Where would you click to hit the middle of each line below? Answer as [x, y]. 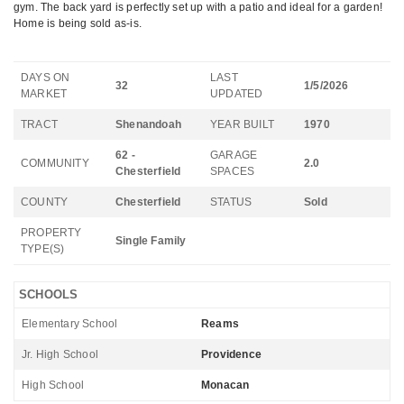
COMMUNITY [55, 163]
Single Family [151, 241]
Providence [231, 354]
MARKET [44, 94]
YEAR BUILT [242, 124]
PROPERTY [51, 233]
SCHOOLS [49, 294]
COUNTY [45, 202]
